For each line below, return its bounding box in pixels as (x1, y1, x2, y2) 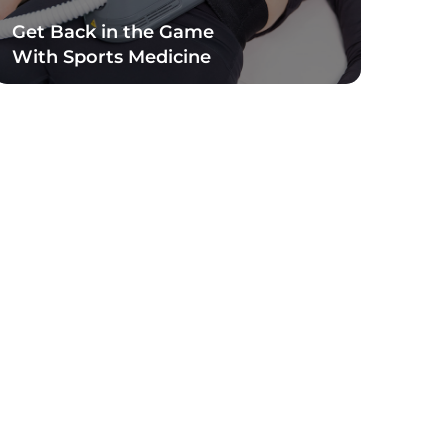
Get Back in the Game (12, 21, 215, 44)
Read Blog (12, 96, 102, 116)
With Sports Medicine (12, 46, 212, 69)
